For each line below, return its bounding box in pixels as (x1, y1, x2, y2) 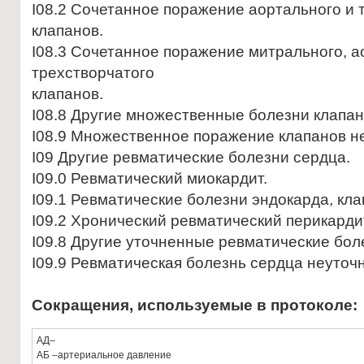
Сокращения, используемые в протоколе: (32, 297, 357, 314)
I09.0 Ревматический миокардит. (32, 170, 267, 187)
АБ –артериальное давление (37, 349, 171, 361)
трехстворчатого (32, 64, 154, 81)
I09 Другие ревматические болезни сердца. (32, 149, 350, 166)
